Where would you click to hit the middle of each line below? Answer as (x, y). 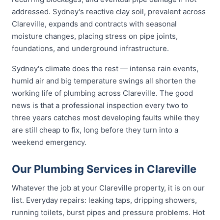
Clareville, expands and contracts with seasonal (94, 24)
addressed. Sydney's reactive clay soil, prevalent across (109, 12)
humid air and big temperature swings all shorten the (104, 81)
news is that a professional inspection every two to (100, 105)
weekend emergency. (49, 142)
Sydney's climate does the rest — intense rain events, (105, 69)
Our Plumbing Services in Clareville (104, 169)
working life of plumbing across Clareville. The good (102, 93)
